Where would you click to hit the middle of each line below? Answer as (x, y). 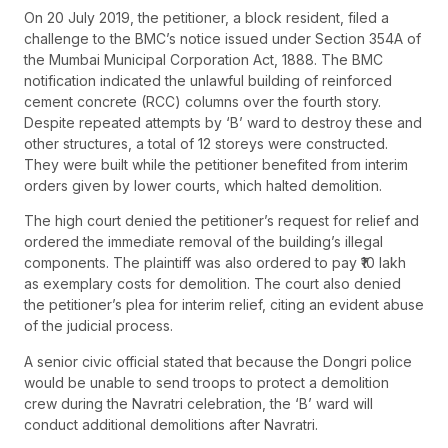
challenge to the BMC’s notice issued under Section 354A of (222, 38)
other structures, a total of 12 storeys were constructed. (206, 143)
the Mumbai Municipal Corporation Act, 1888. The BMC (203, 59)
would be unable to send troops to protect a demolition (206, 382)
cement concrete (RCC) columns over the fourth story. (202, 101)
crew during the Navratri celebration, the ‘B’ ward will (198, 403)
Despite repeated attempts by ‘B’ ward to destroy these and (223, 122)
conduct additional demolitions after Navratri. (171, 424)
